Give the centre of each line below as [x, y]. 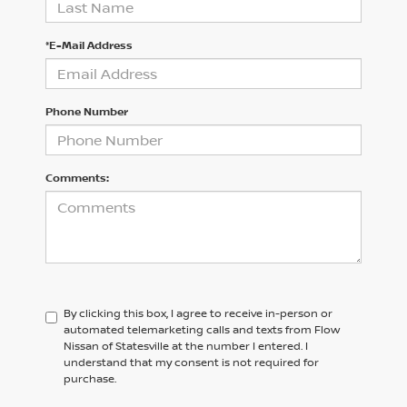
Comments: [77, 178]
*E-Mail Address [89, 45]
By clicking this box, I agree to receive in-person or [198, 313]
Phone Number [87, 112]
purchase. [90, 379]
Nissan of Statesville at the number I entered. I [186, 346]
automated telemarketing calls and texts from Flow [202, 330]
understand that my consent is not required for [191, 362]
